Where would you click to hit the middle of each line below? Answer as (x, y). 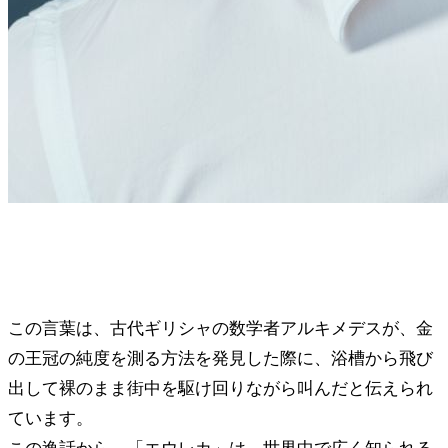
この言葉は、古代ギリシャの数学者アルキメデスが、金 (220, 328)
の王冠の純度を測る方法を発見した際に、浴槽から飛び (220, 358)
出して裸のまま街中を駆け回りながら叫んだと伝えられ (220, 388)
